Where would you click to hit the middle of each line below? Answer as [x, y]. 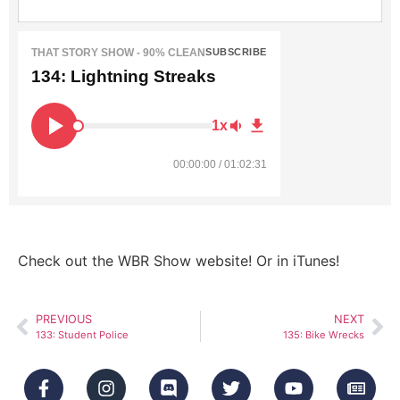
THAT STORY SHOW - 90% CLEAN [118, 53]
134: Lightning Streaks [124, 76]
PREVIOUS [64, 320]
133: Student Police [82, 335]
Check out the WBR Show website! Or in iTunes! [179, 261]
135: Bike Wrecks [324, 335]
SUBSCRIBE [236, 52]
